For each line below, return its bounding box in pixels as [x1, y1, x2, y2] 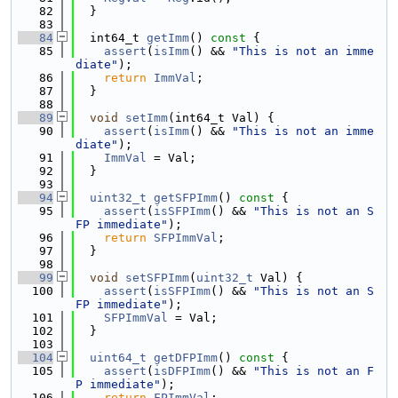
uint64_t [90, 351, 147, 364]
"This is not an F [253, 364, 374, 378]
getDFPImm [154, 351, 218, 364]
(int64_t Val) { [168, 111, 275, 124]
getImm [147, 31, 189, 44]
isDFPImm [154, 364, 211, 378]
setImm [125, 111, 168, 124]
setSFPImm [125, 271, 189, 284]
